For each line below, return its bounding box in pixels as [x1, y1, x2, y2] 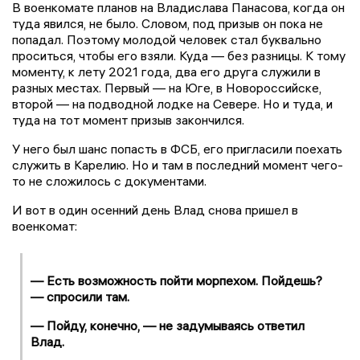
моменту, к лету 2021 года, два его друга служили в [12, 63, 321, 80]
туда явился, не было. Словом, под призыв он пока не [12, 15, 323, 32]
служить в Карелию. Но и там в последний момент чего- [12, 157, 343, 174]
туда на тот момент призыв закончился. [12, 112, 251, 129]
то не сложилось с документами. [12, 173, 210, 190]
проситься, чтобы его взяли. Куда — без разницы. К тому [12, 47, 346, 64]
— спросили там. [31, 288, 129, 305]
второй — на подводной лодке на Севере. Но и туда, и [12, 96, 333, 112]
